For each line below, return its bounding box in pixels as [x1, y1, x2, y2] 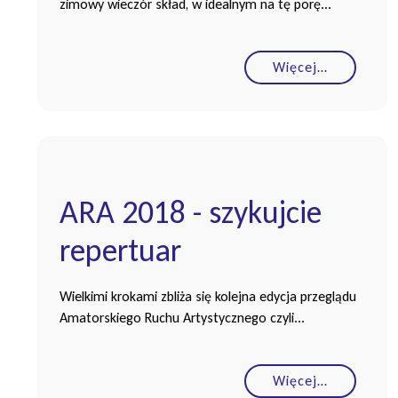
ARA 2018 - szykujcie [60, 192, 322, 232]
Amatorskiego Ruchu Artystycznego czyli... [60, 308, 305, 326]
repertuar [60, 230, 181, 270]
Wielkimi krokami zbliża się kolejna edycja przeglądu [60, 287, 356, 305]
